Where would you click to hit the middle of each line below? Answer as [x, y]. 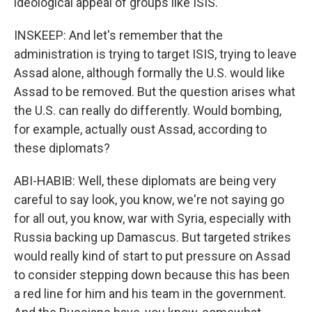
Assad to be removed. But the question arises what [155, 92]
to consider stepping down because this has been [152, 275]
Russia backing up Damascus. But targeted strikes [153, 237]
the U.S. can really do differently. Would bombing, [148, 110]
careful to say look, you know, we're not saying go [149, 200]
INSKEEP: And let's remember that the [118, 35]
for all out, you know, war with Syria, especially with [153, 218]
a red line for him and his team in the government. [150, 294]
